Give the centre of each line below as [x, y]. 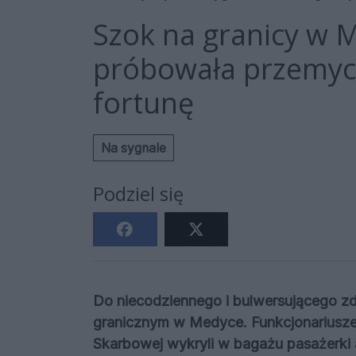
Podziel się [138, 194]
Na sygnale [133, 148]
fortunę [143, 103]
